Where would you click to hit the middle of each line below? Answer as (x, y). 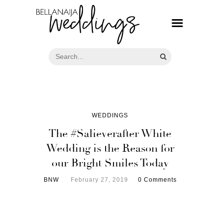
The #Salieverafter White (110, 133)
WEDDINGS (110, 115)
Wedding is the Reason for (110, 148)
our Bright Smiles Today (110, 163)
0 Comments (157, 179)
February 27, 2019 (99, 179)
